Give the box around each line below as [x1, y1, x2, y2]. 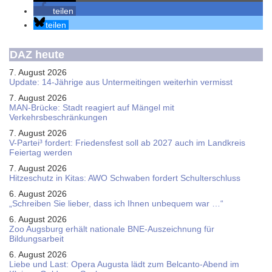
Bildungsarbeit [9, 234, 64, 243]
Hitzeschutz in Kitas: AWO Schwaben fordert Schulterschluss [9, 173, 240, 183]
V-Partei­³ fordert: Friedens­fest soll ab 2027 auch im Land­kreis [9, 138, 245, 148]
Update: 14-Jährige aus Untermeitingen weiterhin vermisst [9, 77, 233, 87]
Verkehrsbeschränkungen [9, 112, 107, 122]
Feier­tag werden [9, 148, 72, 157]
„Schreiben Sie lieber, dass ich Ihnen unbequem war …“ [9, 199, 223, 208]
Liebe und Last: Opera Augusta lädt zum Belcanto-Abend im [9, 259, 239, 269]
